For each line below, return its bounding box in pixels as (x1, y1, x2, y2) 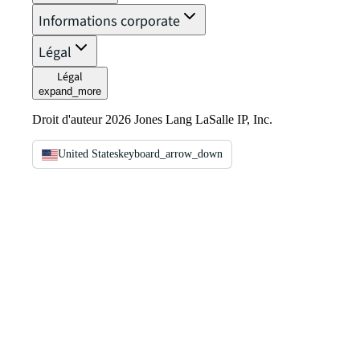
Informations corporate (39, 11, 180, 32)
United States (58, 148, 118, 161)
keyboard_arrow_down (118, 148, 223, 161)
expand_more (39, 85, 101, 98)
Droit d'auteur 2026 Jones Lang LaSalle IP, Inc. (32, 112, 272, 127)
